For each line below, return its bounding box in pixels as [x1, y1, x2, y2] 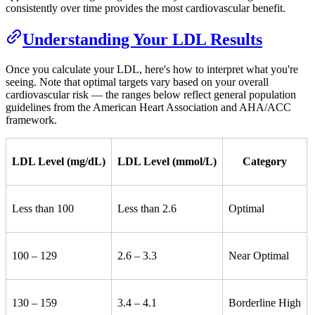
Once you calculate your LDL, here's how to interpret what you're [6, 63, 298, 76]
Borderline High [229, 297, 301, 309]
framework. [6, 114, 57, 127]
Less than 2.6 [117, 202, 176, 215]
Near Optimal [229, 250, 289, 262]
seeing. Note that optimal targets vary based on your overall [6, 76, 269, 89]
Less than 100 [12, 202, 74, 215]
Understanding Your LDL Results [22, 30, 262, 49]
